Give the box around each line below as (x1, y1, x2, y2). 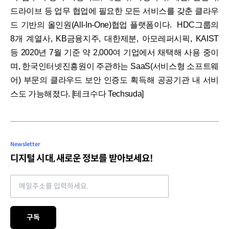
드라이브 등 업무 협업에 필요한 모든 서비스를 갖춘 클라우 (10, 6, 219, 15)
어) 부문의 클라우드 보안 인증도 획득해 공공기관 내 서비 (10, 75, 219, 84)
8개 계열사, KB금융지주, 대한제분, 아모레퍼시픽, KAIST (10, 34, 219, 43)
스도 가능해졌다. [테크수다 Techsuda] (10, 89, 144, 98)
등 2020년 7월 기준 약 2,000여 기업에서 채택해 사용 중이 (10, 48, 219, 57)
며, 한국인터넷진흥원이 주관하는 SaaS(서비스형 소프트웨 (10, 61, 219, 71)
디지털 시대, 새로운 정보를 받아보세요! (10, 152, 153, 164)
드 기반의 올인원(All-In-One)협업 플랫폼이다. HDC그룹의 (10, 20, 219, 29)
